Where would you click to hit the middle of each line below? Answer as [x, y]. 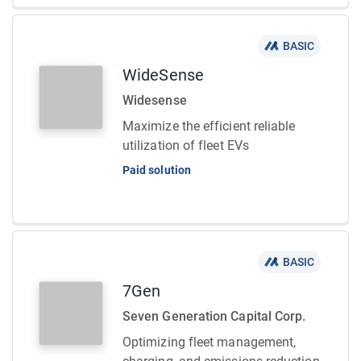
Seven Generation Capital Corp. [214, 316]
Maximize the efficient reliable [209, 126]
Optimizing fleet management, [210, 342]
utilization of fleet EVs [186, 145]
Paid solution [157, 170]
